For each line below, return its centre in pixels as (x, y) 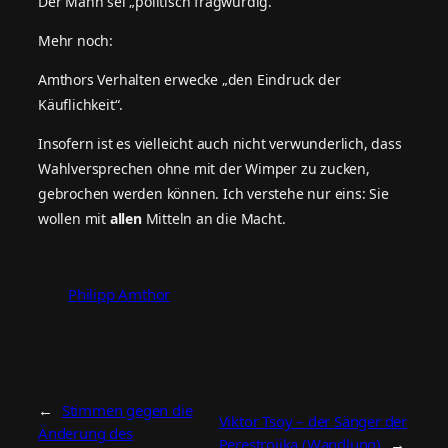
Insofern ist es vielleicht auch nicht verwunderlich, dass (220, 143)
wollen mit (74, 218)
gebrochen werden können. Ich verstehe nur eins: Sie (213, 193)
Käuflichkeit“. (81, 104)
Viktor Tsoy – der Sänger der (312, 421)
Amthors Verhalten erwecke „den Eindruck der (189, 79)
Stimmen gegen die (127, 409)
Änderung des (85, 432)
